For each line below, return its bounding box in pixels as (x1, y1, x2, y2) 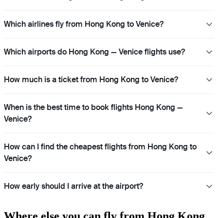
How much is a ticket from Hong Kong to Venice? (4, 74, 178, 85)
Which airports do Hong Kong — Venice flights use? (4, 47, 185, 57)
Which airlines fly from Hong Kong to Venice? (4, 19, 163, 30)
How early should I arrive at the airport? (4, 181, 143, 192)
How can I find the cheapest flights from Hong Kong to (4, 142, 197, 152)
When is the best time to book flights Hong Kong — (4, 102, 183, 113)
